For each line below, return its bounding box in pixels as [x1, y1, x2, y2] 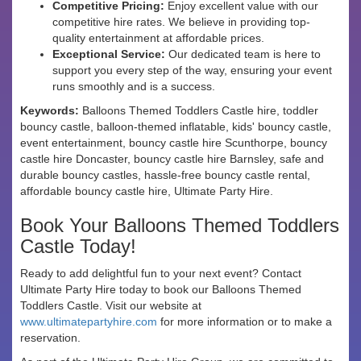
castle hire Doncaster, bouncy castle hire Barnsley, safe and [20, 152, 324, 166]
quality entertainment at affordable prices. [52, 31, 264, 45]
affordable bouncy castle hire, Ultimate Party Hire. [20, 185, 273, 198]
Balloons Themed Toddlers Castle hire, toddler [79, 104, 318, 118]
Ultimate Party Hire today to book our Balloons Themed [20, 283, 301, 297]
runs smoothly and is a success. [52, 80, 215, 93]
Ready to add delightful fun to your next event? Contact [20, 267, 301, 280]
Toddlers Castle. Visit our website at [20, 299, 201, 313]
